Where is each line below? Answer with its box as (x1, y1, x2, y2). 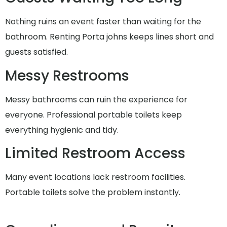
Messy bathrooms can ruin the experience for (5, 93, 187, 105)
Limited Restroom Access (5, 143, 185, 164)
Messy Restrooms (5, 65, 129, 86)
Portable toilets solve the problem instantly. (5, 186, 180, 199)
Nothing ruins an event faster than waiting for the (5, 16, 201, 28)
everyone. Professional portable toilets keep (5, 108, 182, 121)
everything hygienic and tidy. (5, 124, 119, 136)
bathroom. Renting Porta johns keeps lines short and (5, 31, 214, 43)
